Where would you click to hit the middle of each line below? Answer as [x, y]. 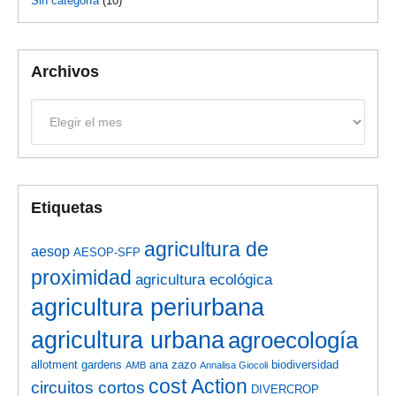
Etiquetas [67, 207]
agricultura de [207, 249]
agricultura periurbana [148, 307]
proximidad [82, 277]
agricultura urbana [128, 340]
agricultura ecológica [204, 279]
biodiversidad [305, 364]
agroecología [293, 340]
